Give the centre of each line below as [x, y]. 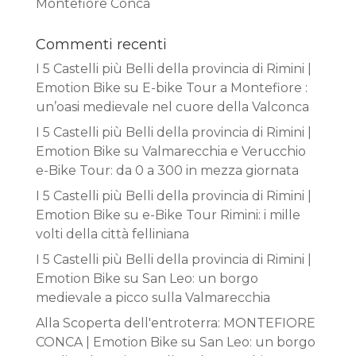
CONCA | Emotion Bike [106, 342]
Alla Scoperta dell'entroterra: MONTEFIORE [175, 323]
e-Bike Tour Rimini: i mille [221, 215]
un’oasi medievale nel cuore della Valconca [172, 106]
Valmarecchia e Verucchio [224, 151]
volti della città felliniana [112, 234]
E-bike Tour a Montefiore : [224, 87]
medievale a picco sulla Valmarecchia [153, 297]
